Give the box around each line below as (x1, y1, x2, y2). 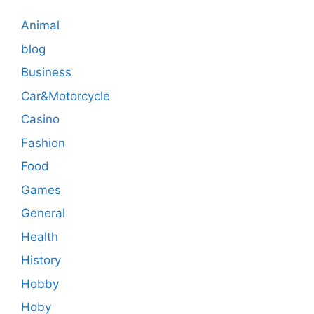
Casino (21, 112, 60, 127)
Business (21, 65, 71, 80)
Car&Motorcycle (21, 88, 110, 103)
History (21, 253, 61, 268)
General (21, 206, 65, 221)
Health (21, 229, 58, 244)
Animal (21, 18, 60, 33)
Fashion (21, 135, 65, 150)
